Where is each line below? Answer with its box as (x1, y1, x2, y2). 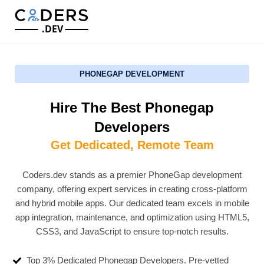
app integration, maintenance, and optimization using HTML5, (15, 212, 249, 222)
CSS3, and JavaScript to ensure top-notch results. (35, 226, 229, 236)
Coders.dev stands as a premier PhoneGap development (22, 170, 242, 180)
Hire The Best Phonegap (50, 100, 214, 115)
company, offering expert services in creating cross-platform (16, 184, 247, 194)
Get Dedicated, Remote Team (50, 138, 214, 151)
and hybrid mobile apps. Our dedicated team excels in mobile (15, 198, 249, 208)
